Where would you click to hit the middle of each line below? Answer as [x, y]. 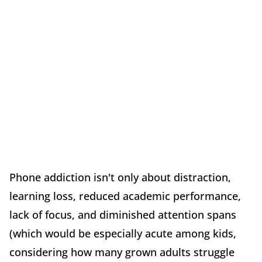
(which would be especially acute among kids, [123, 233]
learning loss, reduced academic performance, [125, 196]
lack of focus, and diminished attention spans [123, 214]
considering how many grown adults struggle [122, 252]
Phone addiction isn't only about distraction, [120, 177]
